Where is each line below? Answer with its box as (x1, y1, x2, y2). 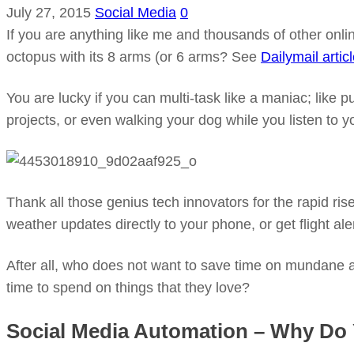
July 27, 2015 (6, 5, 95, 21)
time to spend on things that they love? (6, 280, 250, 296)
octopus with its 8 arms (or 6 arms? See (6, 49, 261, 65)
